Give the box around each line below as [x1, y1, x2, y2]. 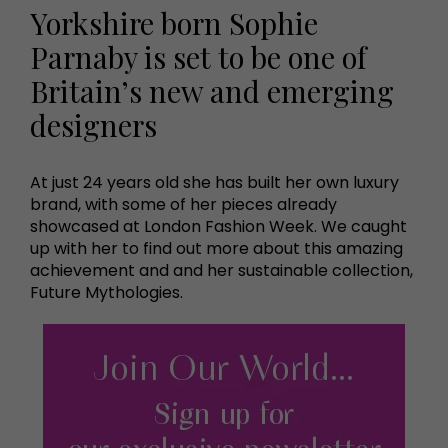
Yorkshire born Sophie [30, 2, 318, 42]
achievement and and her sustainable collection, [30, 258, 413, 282]
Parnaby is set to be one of [30, 36, 366, 76]
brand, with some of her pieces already [30, 192, 337, 216]
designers [30, 104, 157, 144]
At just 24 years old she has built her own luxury [30, 170, 399, 194]
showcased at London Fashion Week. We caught [30, 214, 407, 238]
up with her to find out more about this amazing [30, 236, 403, 260]
